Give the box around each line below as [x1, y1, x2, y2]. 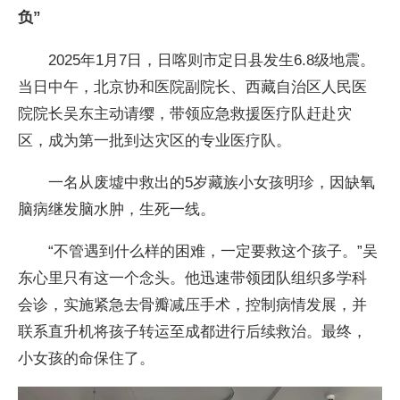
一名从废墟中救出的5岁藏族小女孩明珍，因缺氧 [18, 172, 376, 191]
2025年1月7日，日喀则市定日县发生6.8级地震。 [18, 50, 376, 69]
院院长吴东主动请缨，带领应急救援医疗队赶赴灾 [18, 104, 353, 122]
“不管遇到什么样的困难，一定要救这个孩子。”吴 [18, 242, 379, 261]
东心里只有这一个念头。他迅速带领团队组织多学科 [18, 269, 368, 287]
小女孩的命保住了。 [18, 349, 155, 368]
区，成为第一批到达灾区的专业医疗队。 [18, 130, 292, 149]
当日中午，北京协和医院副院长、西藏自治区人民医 [18, 77, 368, 96]
